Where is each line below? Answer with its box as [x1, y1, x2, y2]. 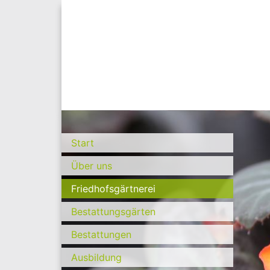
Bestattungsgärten [71, 206, 155, 218]
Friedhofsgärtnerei [71, 183, 155, 195]
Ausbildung [71, 251, 122, 263]
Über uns [71, 160, 112, 172]
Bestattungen [71, 228, 131, 240]
